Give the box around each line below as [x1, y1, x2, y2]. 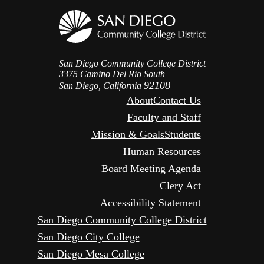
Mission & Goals [91, 128, 164, 141]
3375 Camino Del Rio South [58, 69, 165, 80]
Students [164, 128, 201, 141]
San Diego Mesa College [37, 248, 144, 260]
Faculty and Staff [127, 111, 201, 124]
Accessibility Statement [100, 197, 201, 209]
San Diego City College [37, 231, 140, 243]
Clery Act [159, 180, 201, 192]
